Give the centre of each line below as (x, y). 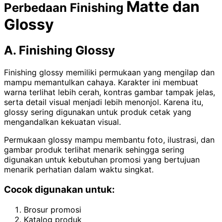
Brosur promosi (53, 209)
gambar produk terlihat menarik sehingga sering (94, 150)
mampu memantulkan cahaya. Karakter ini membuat (101, 83)
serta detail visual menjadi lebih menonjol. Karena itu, (104, 102)
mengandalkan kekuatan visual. (62, 122)
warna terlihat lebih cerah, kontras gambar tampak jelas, (110, 92)
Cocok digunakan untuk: (59, 189)
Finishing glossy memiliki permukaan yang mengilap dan (109, 73)
